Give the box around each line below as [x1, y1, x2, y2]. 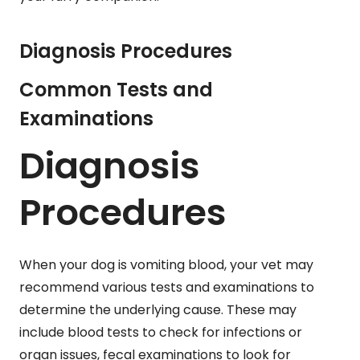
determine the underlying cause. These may [19, 301, 297, 320]
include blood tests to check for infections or [19, 323, 302, 342]
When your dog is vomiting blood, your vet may [19, 256, 313, 275]
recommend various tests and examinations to [19, 278, 314, 297]
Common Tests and [19, 76, 213, 103]
